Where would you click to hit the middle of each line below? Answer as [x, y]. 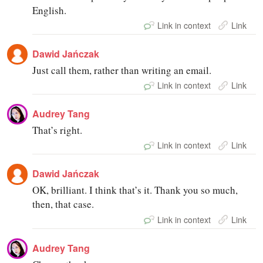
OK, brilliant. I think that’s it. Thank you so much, [135, 190]
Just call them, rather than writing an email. [122, 70]
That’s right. [58, 130]
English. [50, 10]
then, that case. [63, 204]
